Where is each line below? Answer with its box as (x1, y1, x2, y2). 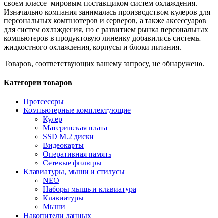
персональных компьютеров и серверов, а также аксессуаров (4, 16, 206, 25)
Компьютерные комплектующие (23, 106, 131, 115)
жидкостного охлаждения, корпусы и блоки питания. (4, 42, 181, 51)
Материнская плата (43, 124, 107, 132)
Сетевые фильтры (43, 159, 102, 167)
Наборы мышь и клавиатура (43, 185, 136, 194)
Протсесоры (23, 97, 64, 106)
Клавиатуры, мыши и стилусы (23, 167, 125, 176)
